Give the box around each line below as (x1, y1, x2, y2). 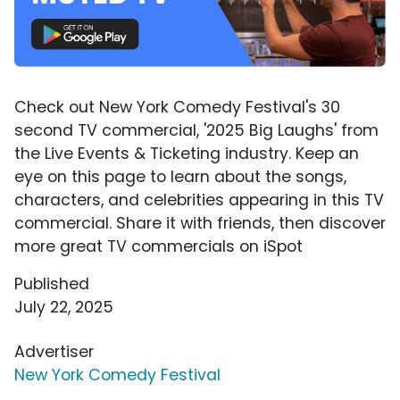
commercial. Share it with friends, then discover (14, 212, 386, 234)
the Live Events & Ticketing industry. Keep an (14, 142, 359, 164)
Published (14, 272, 89, 295)
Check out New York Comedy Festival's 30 (14, 96, 340, 118)
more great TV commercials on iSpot (14, 235, 303, 257)
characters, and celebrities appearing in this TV (14, 188, 384, 211)
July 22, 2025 (14, 296, 113, 318)
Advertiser (14, 340, 94, 362)
